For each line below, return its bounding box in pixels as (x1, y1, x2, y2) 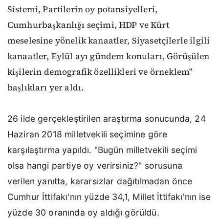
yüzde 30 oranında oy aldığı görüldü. (7, 207, 162, 218)
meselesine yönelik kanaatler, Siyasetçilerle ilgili (7, 35, 210, 46)
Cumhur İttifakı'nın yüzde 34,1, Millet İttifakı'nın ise (7, 192, 211, 202)
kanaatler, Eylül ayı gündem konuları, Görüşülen (7, 50, 210, 62)
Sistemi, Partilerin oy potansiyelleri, (7, 3, 158, 15)
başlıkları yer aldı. (7, 82, 84, 93)
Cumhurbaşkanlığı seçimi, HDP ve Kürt (7, 19, 169, 31)
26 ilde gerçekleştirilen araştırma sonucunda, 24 (7, 113, 206, 124)
